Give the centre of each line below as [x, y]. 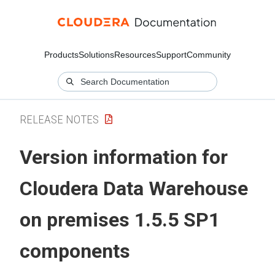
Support [171, 55]
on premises [75, 220]
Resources [135, 55]
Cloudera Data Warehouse [134, 189]
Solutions [96, 55]
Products [61, 55]
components [75, 251]
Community [209, 55]
